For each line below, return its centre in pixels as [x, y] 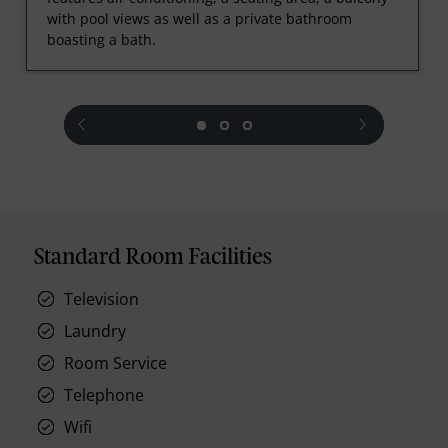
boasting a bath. [101, 40]
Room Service [116, 362]
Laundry [95, 330]
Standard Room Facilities [153, 257]
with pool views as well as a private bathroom [199, 19]
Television [102, 298]
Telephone [104, 394]
